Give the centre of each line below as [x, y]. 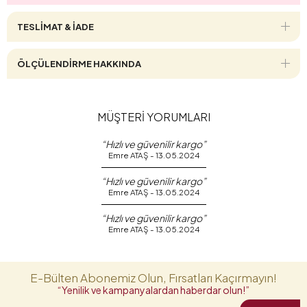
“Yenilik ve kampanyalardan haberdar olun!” [153, 290]
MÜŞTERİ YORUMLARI [153, 116]
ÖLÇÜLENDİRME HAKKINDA [79, 63]
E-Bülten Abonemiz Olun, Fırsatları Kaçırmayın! [153, 277]
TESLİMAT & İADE [56, 26]
